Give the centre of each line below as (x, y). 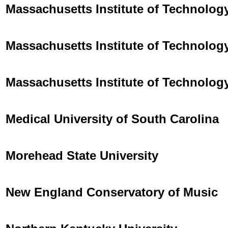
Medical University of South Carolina (112, 119)
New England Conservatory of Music (112, 192)
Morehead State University (82, 155)
